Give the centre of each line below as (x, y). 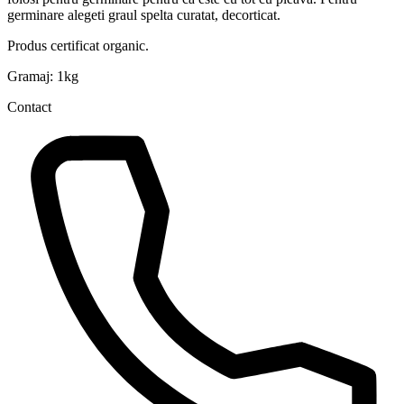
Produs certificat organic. (78, 45)
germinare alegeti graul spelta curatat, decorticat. (144, 14)
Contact (29, 106)
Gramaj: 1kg (43, 76)
